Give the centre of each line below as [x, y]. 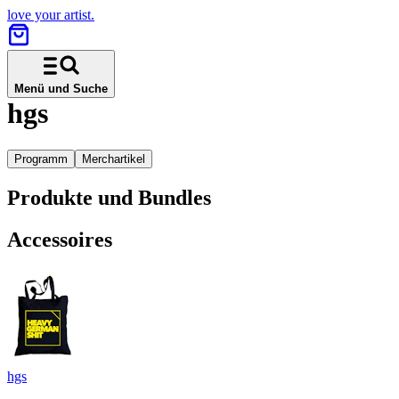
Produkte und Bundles [109, 197]
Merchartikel [114, 159]
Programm [41, 159]
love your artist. [51, 15]
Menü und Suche [61, 89]
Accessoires [60, 239]
